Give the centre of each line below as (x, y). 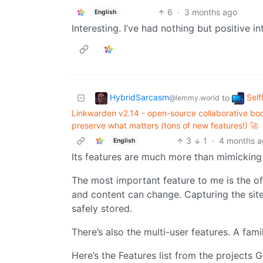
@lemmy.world (194, 98)
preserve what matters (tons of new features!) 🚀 (165, 126)
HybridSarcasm (139, 97)
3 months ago (210, 12)
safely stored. (102, 209)
